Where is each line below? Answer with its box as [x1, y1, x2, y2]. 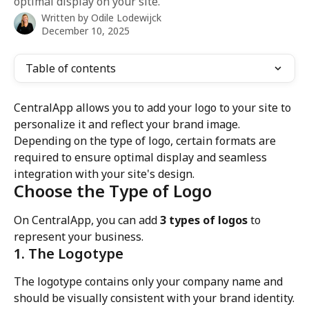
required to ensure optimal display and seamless [14, 150, 270, 165]
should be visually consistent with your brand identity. [14, 290, 295, 306]
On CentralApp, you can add [14, 212, 160, 228]
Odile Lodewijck [91, 11, 161, 24]
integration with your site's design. [14, 166, 195, 181]
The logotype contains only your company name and [14, 274, 286, 289]
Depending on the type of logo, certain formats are [14, 133, 279, 148]
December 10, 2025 [41, 24, 130, 37]
